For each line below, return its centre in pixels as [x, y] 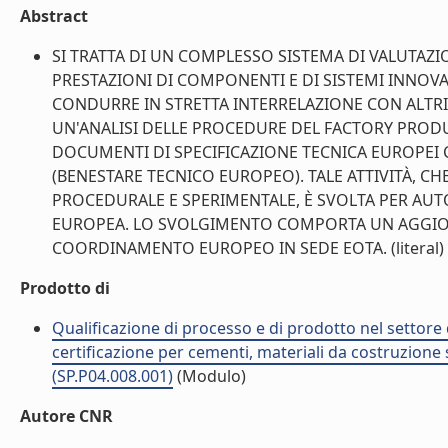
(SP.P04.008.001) [112, 376]
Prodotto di [65, 288]
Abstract [54, 16]
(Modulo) [209, 376]
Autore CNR [66, 416]
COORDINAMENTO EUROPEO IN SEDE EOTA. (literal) [248, 248]
